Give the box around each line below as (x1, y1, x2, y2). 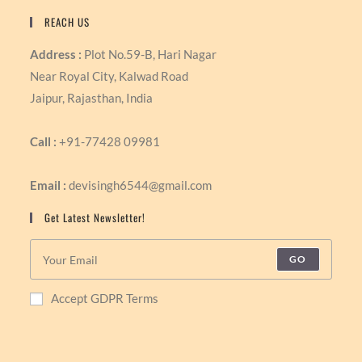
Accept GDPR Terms (51, 291, 159, 306)
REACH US (44, 14, 90, 31)
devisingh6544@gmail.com (66, 178, 213, 193)
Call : (30, 134, 57, 149)
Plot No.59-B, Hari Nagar (82, 47, 217, 62)
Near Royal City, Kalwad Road (30, 69, 189, 84)
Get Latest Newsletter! (44, 209, 146, 226)
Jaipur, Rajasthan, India (30, 90, 154, 106)
